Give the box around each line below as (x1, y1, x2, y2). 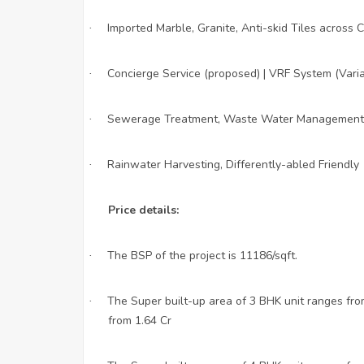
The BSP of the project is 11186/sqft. (107, 247, 297, 263)
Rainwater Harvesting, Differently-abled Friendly (107, 156, 359, 172)
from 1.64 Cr (108, 312, 171, 328)
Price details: (108, 201, 179, 218)
